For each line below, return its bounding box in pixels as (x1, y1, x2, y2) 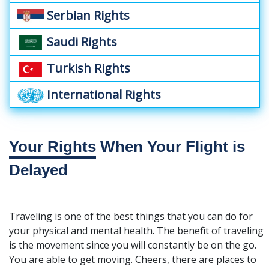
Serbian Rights (44, 7, 130, 23)
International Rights (44, 86, 161, 103)
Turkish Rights (44, 59, 130, 76)
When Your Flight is (96, 137, 245, 156)
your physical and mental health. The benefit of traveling (9, 223, 264, 237)
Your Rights (9, 137, 96, 156)
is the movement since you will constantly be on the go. (9, 238, 256, 252)
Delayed (9, 160, 68, 179)
